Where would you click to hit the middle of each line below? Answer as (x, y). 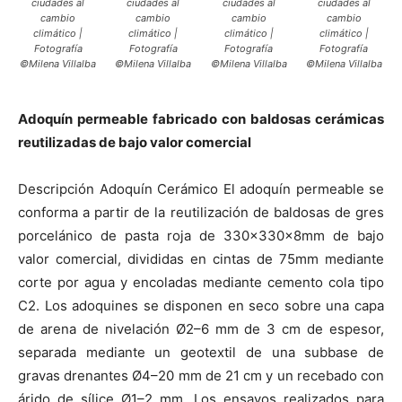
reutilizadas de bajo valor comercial (135, 142)
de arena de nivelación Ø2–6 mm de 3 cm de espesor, (201, 328)
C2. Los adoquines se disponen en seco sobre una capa (201, 305)
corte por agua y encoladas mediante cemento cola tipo (201, 282)
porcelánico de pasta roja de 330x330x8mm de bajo (201, 235)
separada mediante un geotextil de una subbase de (201, 352)
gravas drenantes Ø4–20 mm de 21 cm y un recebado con (201, 375)
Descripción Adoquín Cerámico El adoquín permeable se (201, 188)
